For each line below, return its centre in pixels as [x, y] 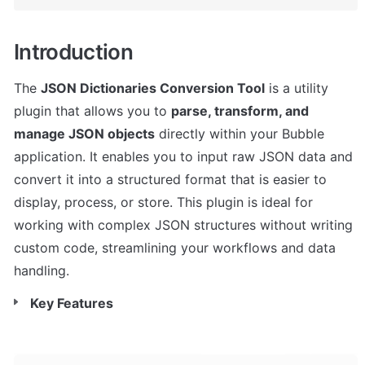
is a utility [297, 88]
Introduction [74, 51]
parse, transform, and [240, 110]
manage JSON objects [84, 133]
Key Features [72, 303]
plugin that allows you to [92, 110]
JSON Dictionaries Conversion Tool [153, 88]
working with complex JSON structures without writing [183, 224]
